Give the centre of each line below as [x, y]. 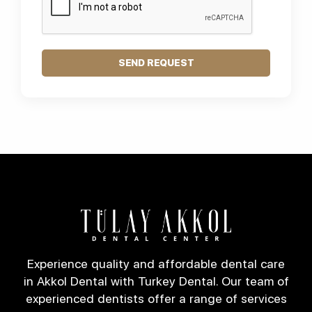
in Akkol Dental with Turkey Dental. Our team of [156, 281]
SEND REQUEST [156, 63]
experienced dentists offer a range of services [156, 298]
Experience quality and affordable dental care [156, 263]
